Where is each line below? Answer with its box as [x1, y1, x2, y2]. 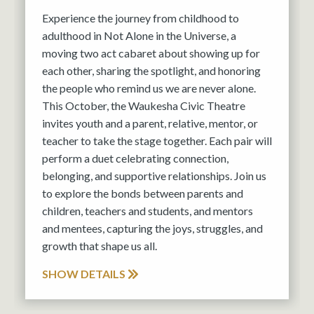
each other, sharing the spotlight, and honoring [42, 63, 261, 77]
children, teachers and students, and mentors [42, 203, 253, 217]
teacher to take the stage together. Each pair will [42, 133, 272, 147]
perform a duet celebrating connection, [42, 151, 228, 165]
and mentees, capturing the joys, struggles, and [42, 221, 263, 235]
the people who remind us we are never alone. [42, 81, 256, 95]
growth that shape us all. [42, 238, 157, 252]
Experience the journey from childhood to [42, 11, 239, 25]
